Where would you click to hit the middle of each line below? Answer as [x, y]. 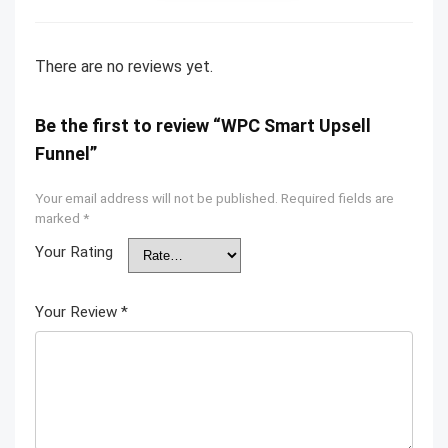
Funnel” [66, 154]
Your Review [78, 312]
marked [59, 218]
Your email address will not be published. [156, 198]
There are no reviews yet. [124, 67]
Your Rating [74, 252]
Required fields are [337, 198]
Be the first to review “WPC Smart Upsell [203, 126]
